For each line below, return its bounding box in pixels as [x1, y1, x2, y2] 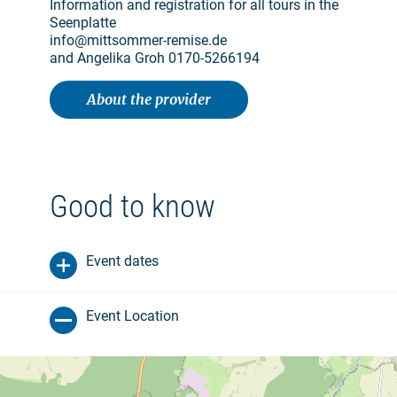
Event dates [86, 253, 159, 269]
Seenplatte [50, 14, 116, 31]
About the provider [87, 90, 211, 108]
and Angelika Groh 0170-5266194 [50, 50, 260, 66]
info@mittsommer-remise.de [50, 32, 227, 49]
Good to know [50, 189, 215, 225]
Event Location [86, 307, 179, 324]
